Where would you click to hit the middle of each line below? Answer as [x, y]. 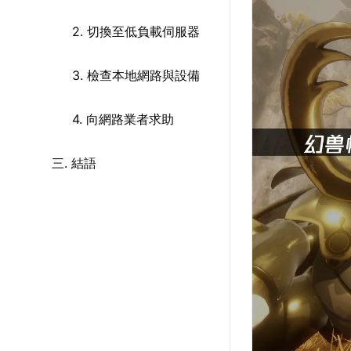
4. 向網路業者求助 [123, 119]
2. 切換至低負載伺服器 [136, 31]
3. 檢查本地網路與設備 [136, 75]
